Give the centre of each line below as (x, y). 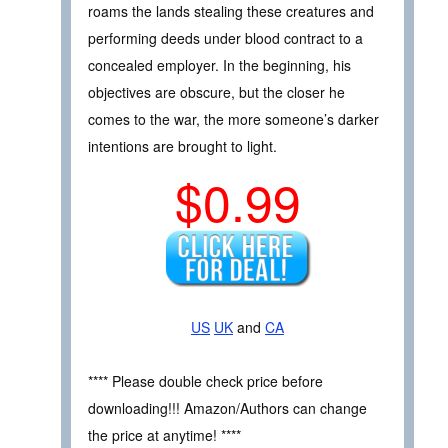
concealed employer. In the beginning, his (219, 65)
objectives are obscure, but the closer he (216, 92)
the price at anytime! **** (164, 435)
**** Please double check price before (205, 381)
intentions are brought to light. (182, 146)
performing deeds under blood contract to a (225, 38)
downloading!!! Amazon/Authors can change (227, 408)
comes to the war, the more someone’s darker (233, 119)
